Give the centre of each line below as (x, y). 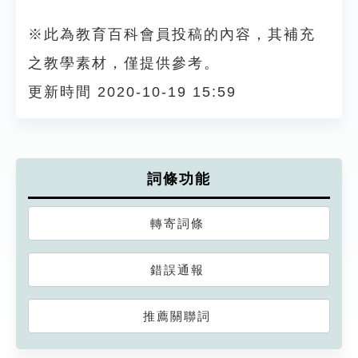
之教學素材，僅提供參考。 (124, 63)
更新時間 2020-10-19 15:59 (132, 91)
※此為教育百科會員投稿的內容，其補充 (172, 34)
